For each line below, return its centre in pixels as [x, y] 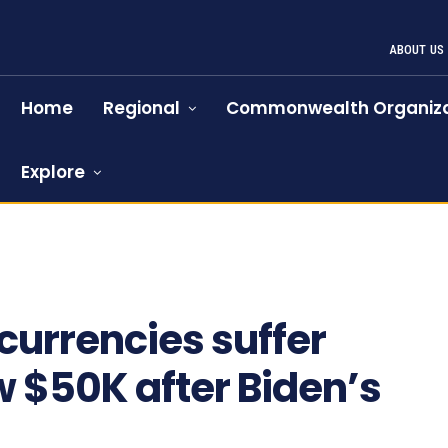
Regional [142, 108]
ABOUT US [416, 49]
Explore [53, 172]
